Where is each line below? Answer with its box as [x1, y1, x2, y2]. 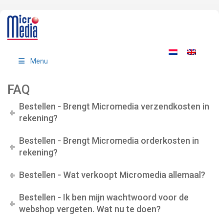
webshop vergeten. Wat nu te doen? [19, 204, 161, 214]
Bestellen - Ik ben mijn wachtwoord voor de [19, 192, 189, 202]
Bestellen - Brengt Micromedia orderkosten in [19, 135, 199, 146]
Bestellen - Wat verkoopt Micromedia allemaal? [19, 170, 206, 180]
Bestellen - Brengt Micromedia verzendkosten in [19, 101, 210, 111]
